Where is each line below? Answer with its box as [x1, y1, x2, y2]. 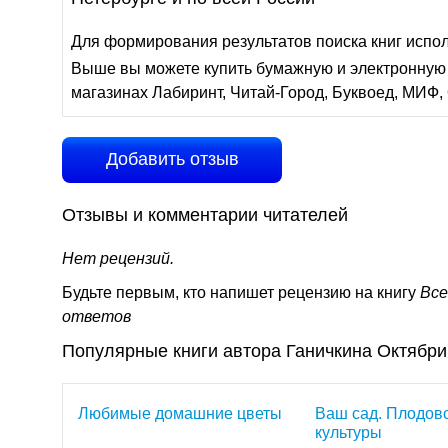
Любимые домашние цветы [78, 405, 282, 422]
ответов [62, 308, 131, 325]
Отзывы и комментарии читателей [62, 205, 348, 225]
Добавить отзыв [105, 149, 239, 169]
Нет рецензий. [62, 250, 174, 267]
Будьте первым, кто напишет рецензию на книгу [62, 284, 420, 301]
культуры [315, 424, 382, 441]
